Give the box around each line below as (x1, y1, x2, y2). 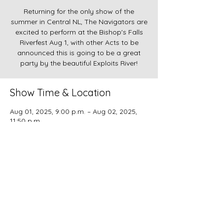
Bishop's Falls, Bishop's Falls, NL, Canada (10, 126, 143, 135)
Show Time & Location (10, 86, 111, 99)
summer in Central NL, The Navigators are (10, 17, 147, 27)
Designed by (62, 205, 96, 213)
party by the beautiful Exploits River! (20, 59, 138, 68)
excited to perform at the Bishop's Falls (15, 28, 143, 37)
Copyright (17, 197, 44, 205)
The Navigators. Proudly (75, 197, 141, 205)
